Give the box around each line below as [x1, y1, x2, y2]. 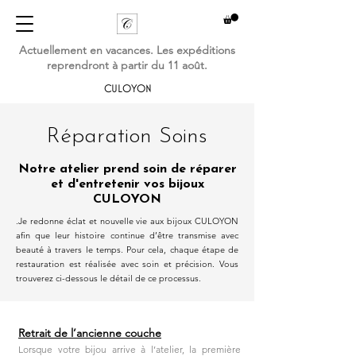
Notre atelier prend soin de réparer [17, 162, 237, 176]
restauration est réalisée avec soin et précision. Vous [16, 257, 238, 269]
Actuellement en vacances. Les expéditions [19, 42, 235, 57]
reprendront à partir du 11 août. [47, 57, 207, 72]
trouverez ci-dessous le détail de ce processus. [16, 272, 201, 284]
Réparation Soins [47, 125, 207, 148]
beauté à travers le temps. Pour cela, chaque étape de [16, 243, 238, 255]
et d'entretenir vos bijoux [50, 177, 204, 191]
